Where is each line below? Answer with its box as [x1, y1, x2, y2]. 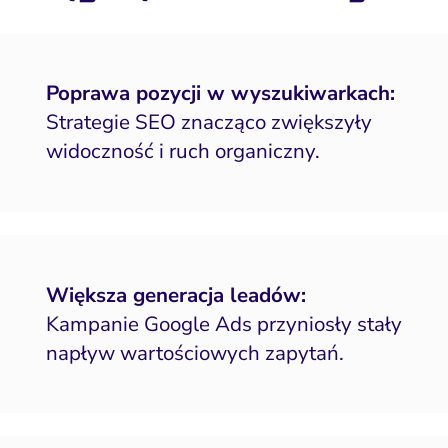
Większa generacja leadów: [45, 280, 306, 309]
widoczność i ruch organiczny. [45, 137, 320, 166]
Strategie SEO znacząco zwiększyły [45, 108, 372, 137]
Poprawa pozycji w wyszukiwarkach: [45, 79, 395, 108]
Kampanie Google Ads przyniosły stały [45, 309, 402, 338]
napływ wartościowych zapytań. [45, 338, 344, 367]
